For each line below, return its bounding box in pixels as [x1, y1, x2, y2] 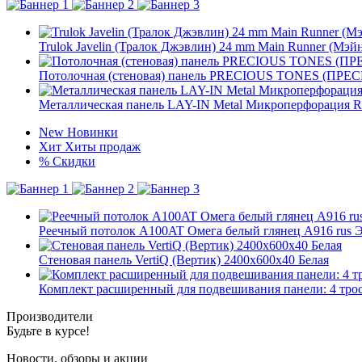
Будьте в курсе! [6, 324, 90, 338]
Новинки [67, 125, 118, 139]
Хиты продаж [65, 140, 141, 154]
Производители [6, 309, 93, 323]
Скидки [53, 154, 95, 168]
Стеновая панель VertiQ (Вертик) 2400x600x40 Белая [39, 253, 329, 267]
